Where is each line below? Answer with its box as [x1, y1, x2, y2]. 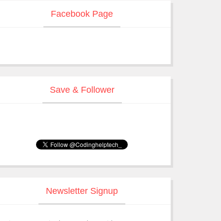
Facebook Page [51, 9, 113, 19]
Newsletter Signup [46, 186, 118, 196]
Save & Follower [49, 85, 114, 95]
